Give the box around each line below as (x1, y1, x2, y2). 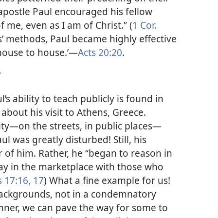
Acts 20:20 (78, 46, 122, 59)
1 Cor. (132, 18, 157, 32)
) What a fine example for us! (44, 173, 170, 187)
